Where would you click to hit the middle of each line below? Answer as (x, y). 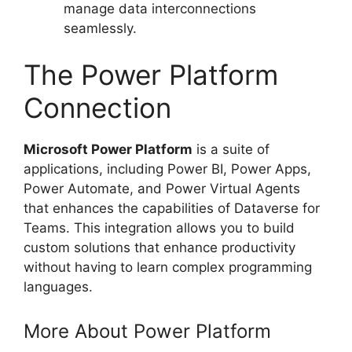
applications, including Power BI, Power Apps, (167, 169)
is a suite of (231, 150)
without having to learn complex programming (168, 268)
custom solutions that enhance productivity (159, 248)
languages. (58, 287)
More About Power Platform (147, 331)
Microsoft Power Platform (108, 150)
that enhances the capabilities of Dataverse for (172, 209)
